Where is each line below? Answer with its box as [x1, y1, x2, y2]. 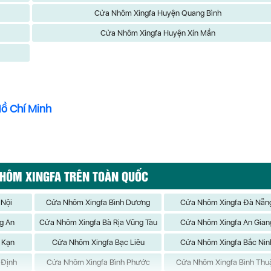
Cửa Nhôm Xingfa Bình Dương [46, 198, 151, 207]
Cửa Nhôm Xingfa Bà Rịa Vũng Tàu [39, 218, 157, 227]
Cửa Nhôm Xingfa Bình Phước [46, 258, 150, 267]
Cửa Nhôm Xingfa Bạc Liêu [51, 238, 145, 247]
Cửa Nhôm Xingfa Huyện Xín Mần [100, 28, 216, 38]
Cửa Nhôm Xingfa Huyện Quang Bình [94, 8, 222, 18]
